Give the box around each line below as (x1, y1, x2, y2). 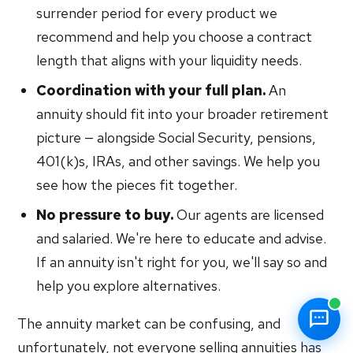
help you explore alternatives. (36, 277, 221, 295)
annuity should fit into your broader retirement (36, 105, 329, 123)
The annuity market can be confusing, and (17, 314, 281, 333)
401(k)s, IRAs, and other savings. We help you (36, 152, 321, 170)
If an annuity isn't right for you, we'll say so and (36, 253, 328, 271)
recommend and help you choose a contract (36, 28, 313, 46)
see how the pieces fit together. (36, 176, 238, 194)
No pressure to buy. (36, 206, 174, 224)
